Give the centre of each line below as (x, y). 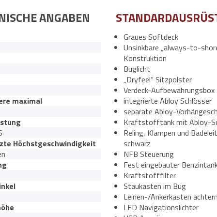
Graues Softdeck (151, 37)
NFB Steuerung (148, 154)
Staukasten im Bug (155, 186)
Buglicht (137, 69)
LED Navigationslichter (161, 207)
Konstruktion (145, 58)
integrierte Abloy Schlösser (167, 101)
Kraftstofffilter (149, 175)
